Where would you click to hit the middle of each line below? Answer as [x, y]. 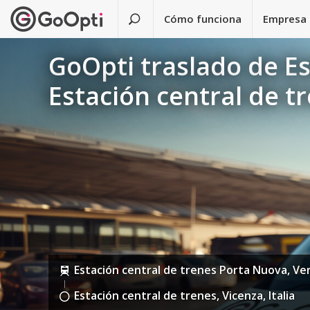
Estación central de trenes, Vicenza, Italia [185, 296]
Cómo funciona [203, 19]
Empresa [285, 19]
